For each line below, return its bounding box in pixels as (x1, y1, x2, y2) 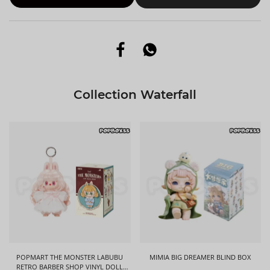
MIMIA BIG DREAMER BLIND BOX (149, 253, 251, 262)
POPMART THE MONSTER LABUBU (16, 253, 124, 262)
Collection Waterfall (74, 87, 196, 102)
